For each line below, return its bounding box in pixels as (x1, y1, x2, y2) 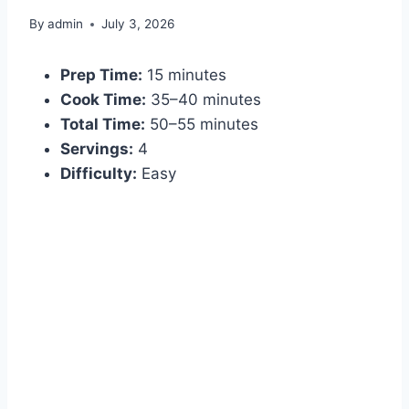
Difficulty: (60, 164, 137, 184)
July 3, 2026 (101, 16, 175, 32)
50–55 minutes (145, 115, 258, 134)
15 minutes (142, 66, 226, 85)
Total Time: (60, 115, 145, 134)
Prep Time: (60, 66, 142, 85)
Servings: (60, 140, 133, 159)
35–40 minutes (146, 90, 261, 110)
